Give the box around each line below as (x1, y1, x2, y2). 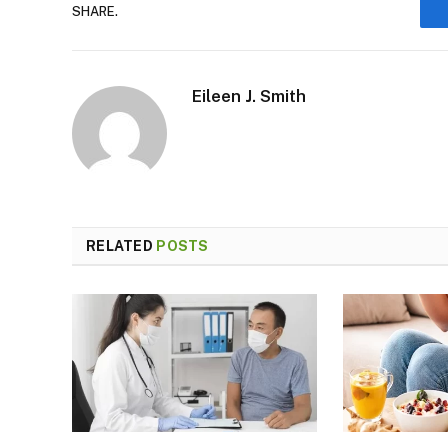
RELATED (86, 237, 157, 254)
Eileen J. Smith (192, 85, 306, 106)
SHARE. (72, 4, 118, 20)
